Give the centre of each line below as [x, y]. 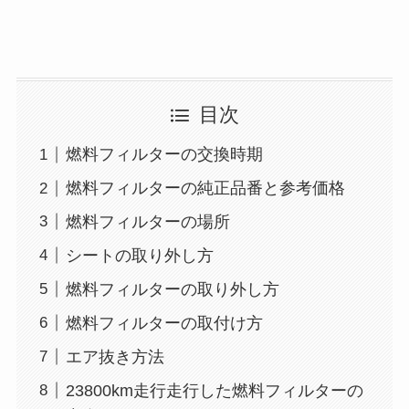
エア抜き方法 [115, 357]
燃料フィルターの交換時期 [164, 155]
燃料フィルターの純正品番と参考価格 [205, 189]
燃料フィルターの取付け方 [164, 323]
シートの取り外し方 [139, 255]
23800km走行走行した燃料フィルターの [214, 390]
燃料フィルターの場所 [147, 222]
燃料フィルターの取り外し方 [172, 289]
